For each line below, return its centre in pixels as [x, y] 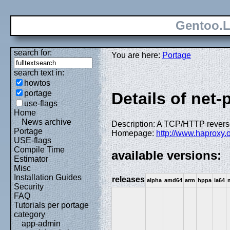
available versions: [166, 155]
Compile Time [39, 150]
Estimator [31, 159]
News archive [46, 122]
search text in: [39, 73]
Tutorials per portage [51, 205]
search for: [33, 53]
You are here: [137, 55]
